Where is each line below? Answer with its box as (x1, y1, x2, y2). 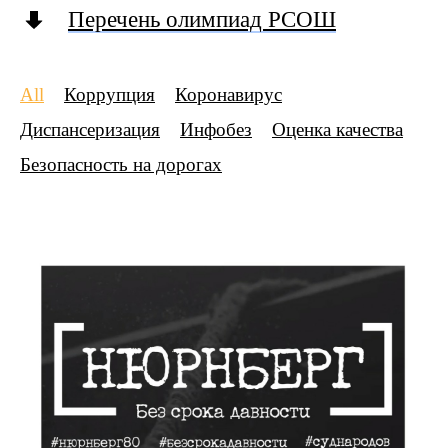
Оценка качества (272, 119, 403, 140)
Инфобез (180, 119, 252, 140)
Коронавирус (175, 84, 282, 105)
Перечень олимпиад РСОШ (68, 7, 336, 32)
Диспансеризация (20, 119, 160, 140)
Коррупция (64, 84, 155, 105)
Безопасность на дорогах (20, 154, 222, 175)
